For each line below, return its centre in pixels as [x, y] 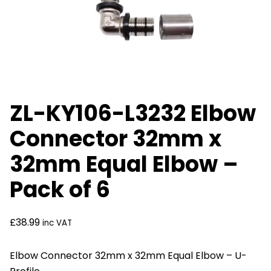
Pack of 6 [60, 190]
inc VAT [57, 223]
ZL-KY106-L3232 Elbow [133, 114]
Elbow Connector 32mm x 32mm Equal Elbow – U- [128, 256]
